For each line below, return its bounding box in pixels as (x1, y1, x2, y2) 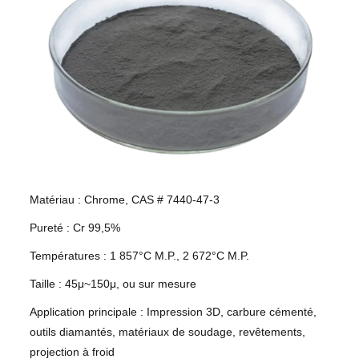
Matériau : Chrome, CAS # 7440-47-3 (30, 193, 220, 207)
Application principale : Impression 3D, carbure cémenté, (30, 305, 317, 319)
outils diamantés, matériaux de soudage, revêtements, (30, 325, 305, 339)
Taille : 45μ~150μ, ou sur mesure (30, 277, 196, 291)
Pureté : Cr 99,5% (30, 221, 120, 235)
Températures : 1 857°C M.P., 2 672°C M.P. (30, 249, 249, 263)
